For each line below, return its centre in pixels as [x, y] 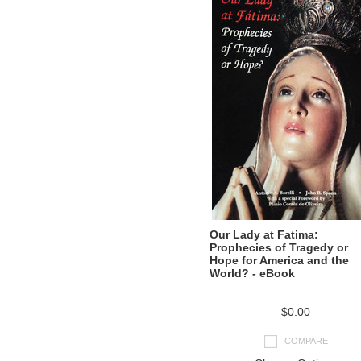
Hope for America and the [279, 260]
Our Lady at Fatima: [264, 234]
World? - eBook [252, 273]
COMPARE [306, 340]
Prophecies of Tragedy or [279, 247]
